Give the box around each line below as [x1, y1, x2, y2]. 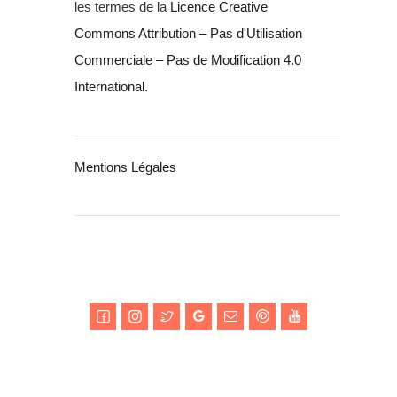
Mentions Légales [74, 159, 176, 175]
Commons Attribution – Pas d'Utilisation [74, 26, 302, 42]
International [74, 79, 144, 95]
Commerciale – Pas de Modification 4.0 [74, 52, 301, 68]
